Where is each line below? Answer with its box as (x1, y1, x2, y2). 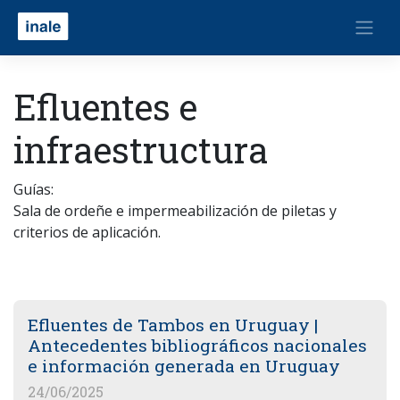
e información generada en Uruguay (28, 354, 340, 377)
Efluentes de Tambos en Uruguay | (28, 313, 318, 336)
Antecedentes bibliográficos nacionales (28, 334, 367, 356)
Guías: (13, 179, 54, 199)
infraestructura (13, 126, 269, 173)
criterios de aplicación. (13, 222, 161, 242)
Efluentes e (13, 83, 197, 130)
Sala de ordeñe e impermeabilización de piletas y (13, 201, 337, 221)
